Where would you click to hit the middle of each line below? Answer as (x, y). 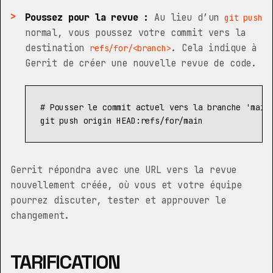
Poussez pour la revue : (87, 17)
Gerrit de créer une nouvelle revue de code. (141, 63)
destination (58, 48)
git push (243, 18)
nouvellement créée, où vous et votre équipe (126, 185)
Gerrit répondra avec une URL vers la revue (124, 170)
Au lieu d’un (187, 17)
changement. (40, 215)
